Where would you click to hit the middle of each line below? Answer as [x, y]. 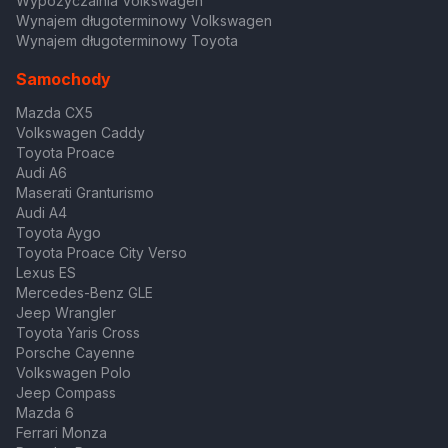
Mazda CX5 [54, 113]
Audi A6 [41, 173]
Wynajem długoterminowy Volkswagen [144, 21]
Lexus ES [46, 273]
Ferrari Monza [61, 433]
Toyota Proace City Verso [101, 253]
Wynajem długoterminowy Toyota [127, 41]
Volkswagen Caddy [80, 133]
